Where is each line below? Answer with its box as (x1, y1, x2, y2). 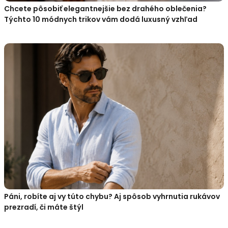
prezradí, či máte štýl (4, 202, 83, 213)
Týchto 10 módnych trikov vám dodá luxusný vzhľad (4, 14, 197, 24)
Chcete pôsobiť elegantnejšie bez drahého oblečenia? (4, 3, 207, 14)
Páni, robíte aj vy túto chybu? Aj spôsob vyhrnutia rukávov (4, 191, 220, 202)
